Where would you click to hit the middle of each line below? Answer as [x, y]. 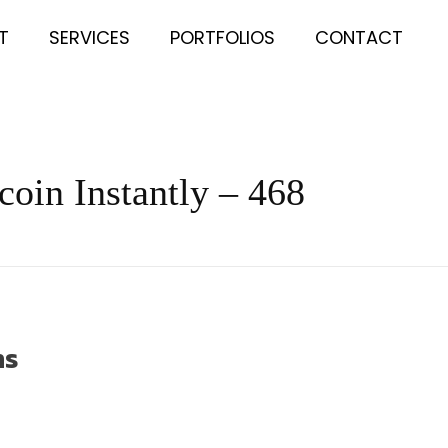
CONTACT [359, 37]
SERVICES [90, 37]
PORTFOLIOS [223, 37]
